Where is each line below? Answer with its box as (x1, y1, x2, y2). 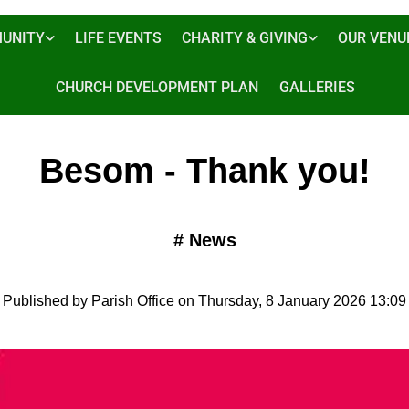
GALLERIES (278, 78, 355, 96)
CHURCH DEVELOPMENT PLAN (56, 78, 259, 96)
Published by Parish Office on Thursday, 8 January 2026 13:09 (3, 293, 406, 309)
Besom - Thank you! (38, 152, 371, 191)
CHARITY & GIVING (182, 28, 309, 47)
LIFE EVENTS (74, 28, 162, 47)
